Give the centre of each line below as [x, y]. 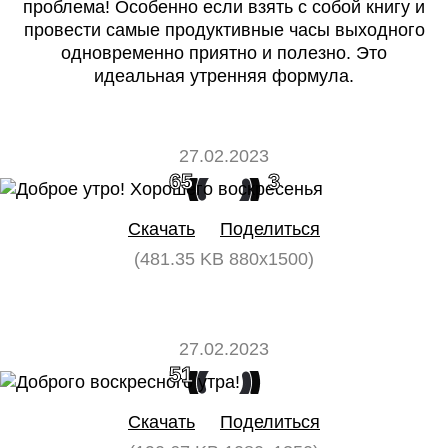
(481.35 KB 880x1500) [224, 259]
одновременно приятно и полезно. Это [224, 53]
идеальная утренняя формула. [224, 76]
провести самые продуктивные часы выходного [224, 30]
